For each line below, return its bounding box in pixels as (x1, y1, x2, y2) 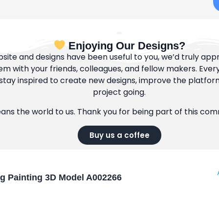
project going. (93, 87, 146, 98)
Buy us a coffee (89, 130, 150, 141)
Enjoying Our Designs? (66, 40, 186, 52)
